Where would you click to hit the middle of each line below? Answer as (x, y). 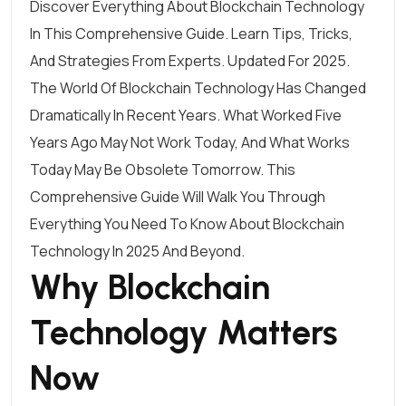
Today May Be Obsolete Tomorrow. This (163, 169)
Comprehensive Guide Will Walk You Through (178, 197)
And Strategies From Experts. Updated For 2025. (190, 61)
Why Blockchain (150, 287)
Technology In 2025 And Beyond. (137, 251)
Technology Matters (184, 333)
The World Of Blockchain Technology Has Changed (198, 88)
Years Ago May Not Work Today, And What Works (190, 142)
